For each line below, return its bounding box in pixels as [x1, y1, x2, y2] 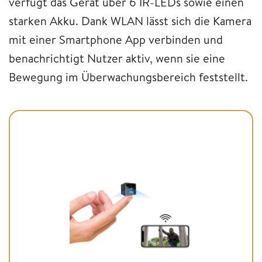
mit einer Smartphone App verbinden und [9, 31, 223, 47]
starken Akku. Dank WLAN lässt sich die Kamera [9, 12, 251, 29]
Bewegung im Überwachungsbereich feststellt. [9, 68, 248, 85]
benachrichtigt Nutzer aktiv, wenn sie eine [9, 50, 225, 66]
